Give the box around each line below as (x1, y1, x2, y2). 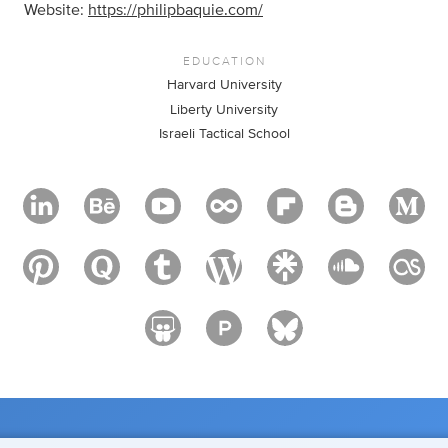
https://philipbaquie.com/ (88, 2, 263, 18)
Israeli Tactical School (158, 127, 290, 141)
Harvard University (166, 78, 282, 92)
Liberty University (170, 102, 278, 117)
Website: (24, 2, 88, 18)
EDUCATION (182, 52, 266, 69)
